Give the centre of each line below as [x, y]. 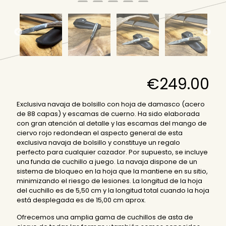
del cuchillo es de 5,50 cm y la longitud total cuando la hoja [113, 191]
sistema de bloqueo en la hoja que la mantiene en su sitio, [112, 172]
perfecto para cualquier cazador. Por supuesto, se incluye [112, 152]
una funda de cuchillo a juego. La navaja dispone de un [107, 162]
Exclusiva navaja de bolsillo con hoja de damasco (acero [111, 104]
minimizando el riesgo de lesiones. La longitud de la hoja [109, 181]
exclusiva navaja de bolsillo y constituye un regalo [98, 143]
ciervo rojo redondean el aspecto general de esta [100, 133]
